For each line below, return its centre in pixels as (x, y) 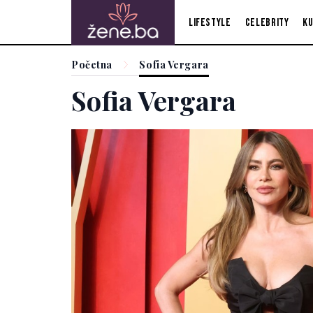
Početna (92, 65)
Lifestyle (210, 22)
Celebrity (267, 22)
